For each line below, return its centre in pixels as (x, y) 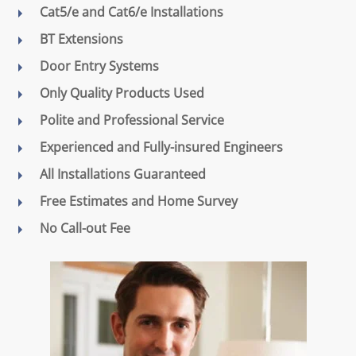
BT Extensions (81, 39)
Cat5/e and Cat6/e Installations (132, 12)
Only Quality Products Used (122, 93)
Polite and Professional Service (132, 120)
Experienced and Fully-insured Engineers (161, 147)
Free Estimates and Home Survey (139, 201)
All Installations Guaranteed (123, 174)
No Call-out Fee (85, 228)
